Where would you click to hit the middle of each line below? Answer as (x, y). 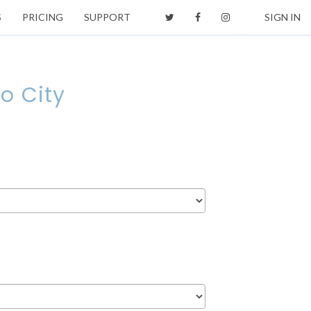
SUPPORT (107, 17)
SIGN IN (283, 17)
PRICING (43, 17)
